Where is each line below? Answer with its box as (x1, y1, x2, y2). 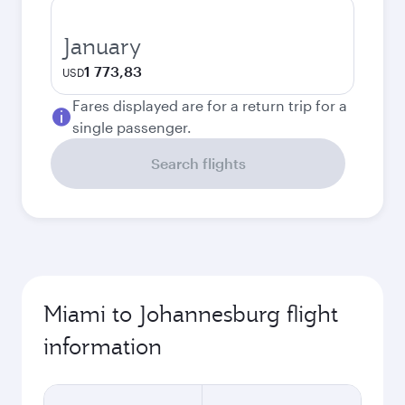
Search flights (150, 155, 246, 172)
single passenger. (72, 118, 192, 136)
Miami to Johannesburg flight (43, 299, 338, 328)
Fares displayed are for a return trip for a (72, 97, 347, 114)
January (62, 32, 141, 61)
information (43, 332, 162, 361)
